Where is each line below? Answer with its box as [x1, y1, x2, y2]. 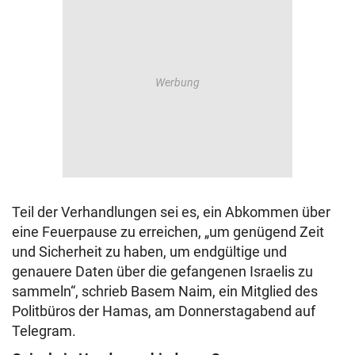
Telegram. [12, 323, 76, 340]
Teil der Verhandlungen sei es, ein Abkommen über [12, 204, 330, 221]
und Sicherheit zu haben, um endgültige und [12, 243, 287, 261]
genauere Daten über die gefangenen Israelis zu [12, 263, 313, 281]
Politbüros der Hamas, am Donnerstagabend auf [12, 303, 315, 320]
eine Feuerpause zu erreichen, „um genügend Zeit [12, 223, 324, 241]
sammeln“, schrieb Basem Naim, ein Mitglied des [12, 283, 318, 300]
